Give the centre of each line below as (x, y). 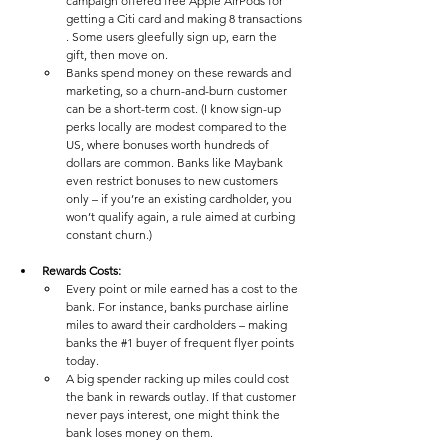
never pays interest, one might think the (174, 415)
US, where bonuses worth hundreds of (169, 145)
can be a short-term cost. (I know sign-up (175, 109)
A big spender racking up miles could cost (179, 379)
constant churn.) (109, 235)
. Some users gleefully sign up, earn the (173, 37)
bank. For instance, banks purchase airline (179, 307)
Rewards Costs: (81, 271)
